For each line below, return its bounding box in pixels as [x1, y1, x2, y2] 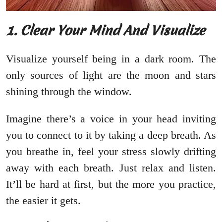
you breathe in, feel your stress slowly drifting [6, 145, 216, 158]
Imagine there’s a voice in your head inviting [6, 112, 216, 125]
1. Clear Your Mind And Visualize [6, 21, 209, 40]
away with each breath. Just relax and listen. [6, 162, 216, 174]
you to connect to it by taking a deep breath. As [6, 129, 216, 142]
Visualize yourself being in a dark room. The [6, 53, 216, 65]
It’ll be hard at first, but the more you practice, [6, 178, 216, 191]
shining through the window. [6, 85, 132, 98]
